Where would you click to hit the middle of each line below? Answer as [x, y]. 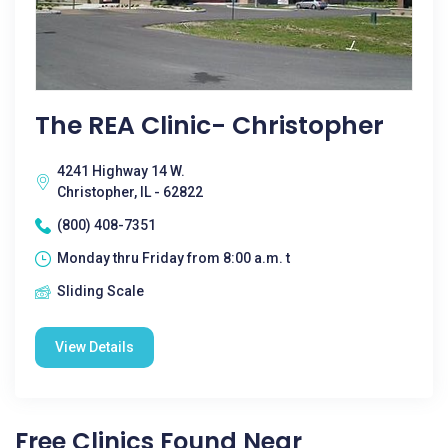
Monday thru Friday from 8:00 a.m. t [173, 258]
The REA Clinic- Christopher [209, 125]
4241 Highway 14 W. [121, 171]
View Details [94, 347]
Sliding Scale [100, 291]
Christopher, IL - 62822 [130, 192]
